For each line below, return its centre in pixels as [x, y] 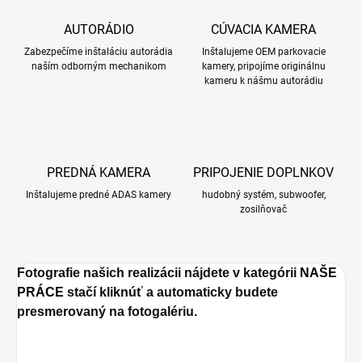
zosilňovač [263, 210]
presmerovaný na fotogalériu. [107, 312]
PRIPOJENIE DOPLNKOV [263, 173]
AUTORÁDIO [99, 30]
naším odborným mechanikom [99, 67]
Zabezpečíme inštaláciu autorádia [99, 52]
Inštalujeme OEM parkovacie [263, 52]
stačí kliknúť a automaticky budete [171, 293]
